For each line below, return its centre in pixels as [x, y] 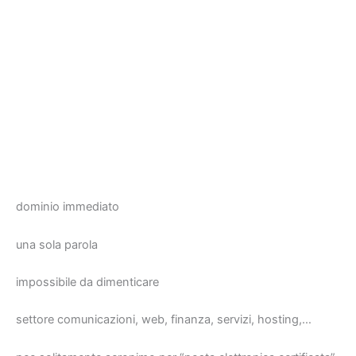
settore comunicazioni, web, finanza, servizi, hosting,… [164, 320]
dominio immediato [68, 207]
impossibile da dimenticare [87, 282]
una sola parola [57, 244]
